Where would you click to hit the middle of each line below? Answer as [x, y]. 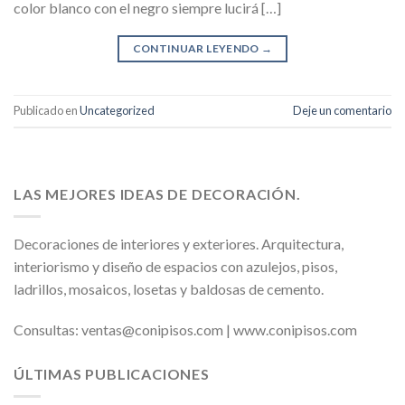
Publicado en [47, 111]
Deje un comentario [342, 111]
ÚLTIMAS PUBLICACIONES [112, 374]
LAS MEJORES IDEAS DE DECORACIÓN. [157, 193]
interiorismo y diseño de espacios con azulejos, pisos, [175, 266]
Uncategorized [117, 111]
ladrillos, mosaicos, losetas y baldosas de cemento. [169, 288]
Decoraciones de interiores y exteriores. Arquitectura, [179, 243]
